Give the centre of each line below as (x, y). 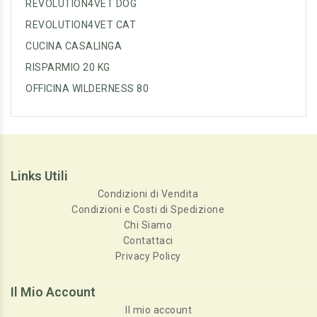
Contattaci (148, 240)
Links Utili (39, 175)
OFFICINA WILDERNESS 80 (87, 88)
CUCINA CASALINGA (74, 46)
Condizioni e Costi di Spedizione (148, 209)
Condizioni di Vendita (148, 194)
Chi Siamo (148, 225)
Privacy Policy (148, 256)
